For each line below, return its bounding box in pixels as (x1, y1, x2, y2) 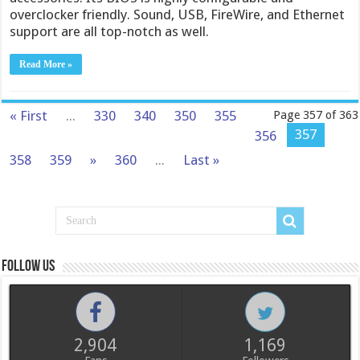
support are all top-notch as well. (10, 23, 210, 39)
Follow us (2, 259, 55, 275)
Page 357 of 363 (272, 108, 358, 121)
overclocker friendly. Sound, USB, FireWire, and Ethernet (10, 6, 346, 22)
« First (10, 108, 48, 124)
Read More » (19, 59, 73, 70)
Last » (183, 152, 220, 168)
